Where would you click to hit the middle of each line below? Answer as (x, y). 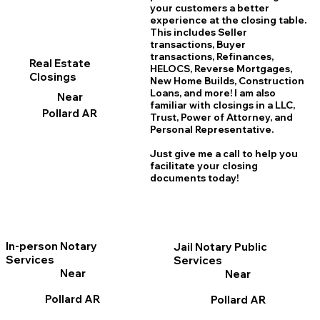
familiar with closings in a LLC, (222, 105)
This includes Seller (198, 32)
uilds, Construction (257, 80)
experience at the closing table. (228, 20)
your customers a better (209, 7)
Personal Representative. (211, 129)
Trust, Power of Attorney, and (221, 117)
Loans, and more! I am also (212, 92)
